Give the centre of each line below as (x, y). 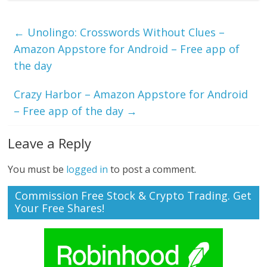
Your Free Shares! (60, 208)
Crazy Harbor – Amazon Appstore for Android (131, 94)
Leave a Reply (50, 143)
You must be (37, 169)
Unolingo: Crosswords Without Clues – (125, 32)
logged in (87, 169)
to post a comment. (152, 169)
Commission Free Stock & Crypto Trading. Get (133, 195)
